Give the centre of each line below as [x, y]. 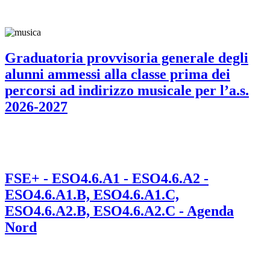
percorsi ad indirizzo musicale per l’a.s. [127, 90]
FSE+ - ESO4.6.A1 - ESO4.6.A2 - [107, 178]
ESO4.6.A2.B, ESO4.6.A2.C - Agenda [119, 211]
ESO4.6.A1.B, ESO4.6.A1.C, [92, 194]
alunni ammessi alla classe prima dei [118, 74]
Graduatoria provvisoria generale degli [127, 58]
